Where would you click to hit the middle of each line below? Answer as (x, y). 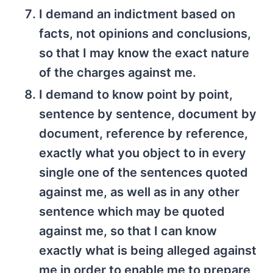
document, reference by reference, (144, 133)
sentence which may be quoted (132, 211)
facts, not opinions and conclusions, (145, 33)
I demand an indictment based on (137, 14)
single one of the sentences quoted (144, 172)
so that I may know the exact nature (144, 53)
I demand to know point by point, (136, 94)
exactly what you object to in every (143, 153)
